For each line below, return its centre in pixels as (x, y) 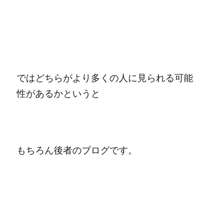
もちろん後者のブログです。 (77, 150)
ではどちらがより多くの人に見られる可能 (105, 78)
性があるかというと (59, 93)
